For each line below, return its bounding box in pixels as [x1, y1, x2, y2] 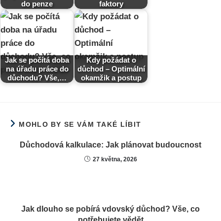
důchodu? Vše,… [7, 73, 67, 82]
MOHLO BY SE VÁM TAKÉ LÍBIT [19, 120, 142, 128]
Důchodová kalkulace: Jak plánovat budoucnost [20, 140, 201, 149]
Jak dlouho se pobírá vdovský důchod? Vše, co [21, 204, 200, 213]
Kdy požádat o [86, 55, 136, 64]
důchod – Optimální [77, 64, 145, 73]
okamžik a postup [80, 73, 142, 82]
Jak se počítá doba [5, 55, 69, 64]
